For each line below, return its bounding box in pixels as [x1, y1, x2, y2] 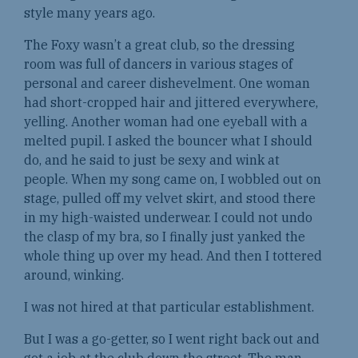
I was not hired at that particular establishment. [24, 298, 314, 315]
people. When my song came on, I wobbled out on [24, 170, 321, 187]
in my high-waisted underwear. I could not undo [24, 209, 312, 225]
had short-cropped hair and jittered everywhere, [24, 93, 318, 110]
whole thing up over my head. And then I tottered [24, 247, 322, 264]
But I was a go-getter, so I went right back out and [24, 330, 320, 347]
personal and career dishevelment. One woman [24, 74, 310, 91]
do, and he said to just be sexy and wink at [24, 151, 280, 168]
